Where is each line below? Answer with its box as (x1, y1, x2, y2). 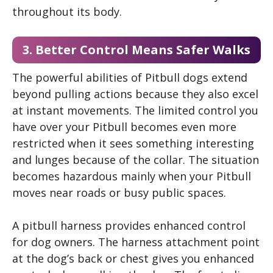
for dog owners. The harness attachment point (12, 235, 260, 249)
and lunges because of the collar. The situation (12, 152, 259, 167)
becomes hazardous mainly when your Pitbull (12, 169, 251, 183)
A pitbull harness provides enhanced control (12, 218, 246, 233)
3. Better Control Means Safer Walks (23, 41, 250, 58)
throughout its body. (12, 4, 122, 19)
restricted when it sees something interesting (12, 136, 254, 151)
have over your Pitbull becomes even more (12, 119, 236, 134)
